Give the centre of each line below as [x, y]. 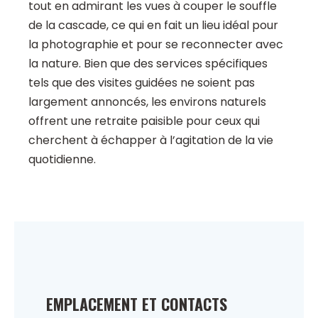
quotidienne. [62, 160]
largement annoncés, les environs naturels [147, 102]
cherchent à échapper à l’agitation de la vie [151, 141]
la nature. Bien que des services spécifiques [148, 64]
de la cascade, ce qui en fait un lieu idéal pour [153, 26]
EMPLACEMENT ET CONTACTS [137, 304]
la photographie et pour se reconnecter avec [156, 45]
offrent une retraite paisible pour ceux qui [144, 121]
